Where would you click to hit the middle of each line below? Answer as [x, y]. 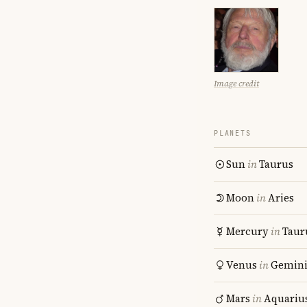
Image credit [236, 84]
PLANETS [233, 133]
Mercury [247, 231]
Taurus [276, 164]
